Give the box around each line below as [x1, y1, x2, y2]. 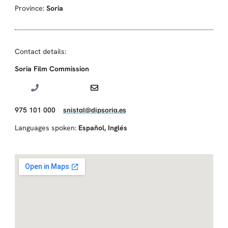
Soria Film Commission [14, 64, 89, 74]
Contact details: [14, 47, 66, 56]
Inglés [107, 123, 127, 133]
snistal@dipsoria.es [63, 105, 126, 115]
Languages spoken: [14, 123, 78, 133]
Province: [14, 4, 46, 13]
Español [78, 123, 104, 133]
